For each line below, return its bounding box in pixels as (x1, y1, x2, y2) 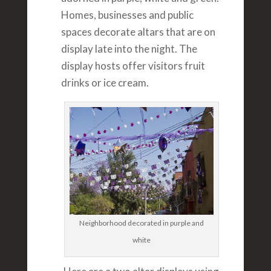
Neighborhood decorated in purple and (79, 218, 204, 228)
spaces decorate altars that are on (60, 25, 215, 39)
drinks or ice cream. (60, 76, 149, 90)
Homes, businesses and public (60, 8, 194, 22)
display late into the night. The (60, 42, 197, 56)
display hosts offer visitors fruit (60, 59, 205, 73)
